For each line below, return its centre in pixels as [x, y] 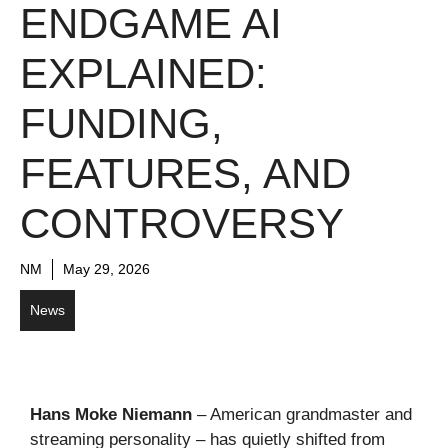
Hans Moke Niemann [111, 414]
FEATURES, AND [185, 173]
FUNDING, [121, 123]
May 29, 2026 [106, 268]
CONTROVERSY [182, 223]
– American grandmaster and [302, 414]
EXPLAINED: [143, 73]
